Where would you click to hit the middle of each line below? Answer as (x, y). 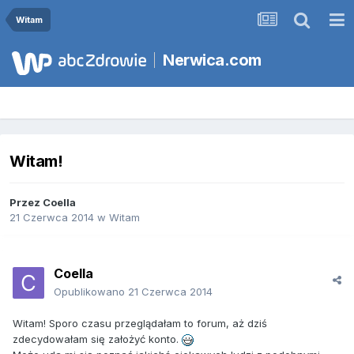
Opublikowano (91, 292)
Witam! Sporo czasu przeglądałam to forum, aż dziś (140, 324)
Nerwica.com (212, 60)
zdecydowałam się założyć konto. (97, 339)
